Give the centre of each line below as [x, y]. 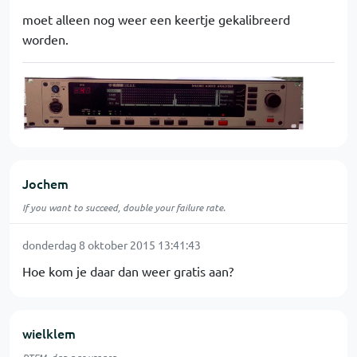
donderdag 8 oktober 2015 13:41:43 [112, 245]
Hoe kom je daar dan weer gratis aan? [128, 271]
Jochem [45, 183]
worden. [45, 39]
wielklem [49, 333]
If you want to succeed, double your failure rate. [124, 207]
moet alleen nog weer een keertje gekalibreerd [156, 19]
